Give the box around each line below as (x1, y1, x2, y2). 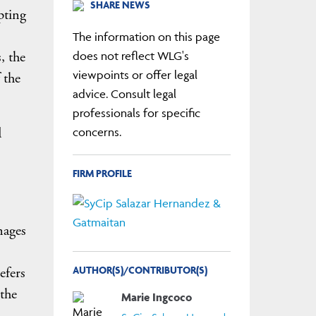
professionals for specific (72, 105, 200, 120)
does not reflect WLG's (72, 48, 189, 63)
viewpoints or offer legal (72, 67, 197, 82)
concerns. (72, 124, 121, 139)
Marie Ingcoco (121, 289, 193, 304)
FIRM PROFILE (72, 166, 132, 180)
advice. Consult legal (72, 86, 176, 101)
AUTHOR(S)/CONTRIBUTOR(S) (72, 263, 207, 277)
